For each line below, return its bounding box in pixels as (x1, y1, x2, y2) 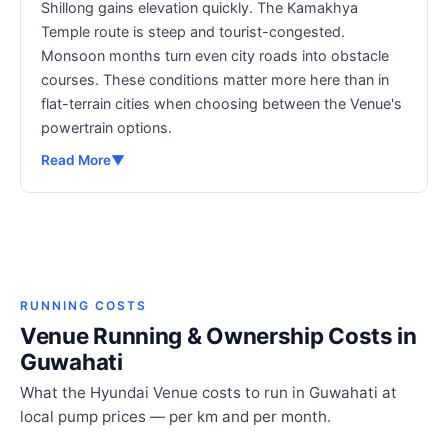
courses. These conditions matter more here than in (41, 70, 389, 88)
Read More (41, 151, 111, 168)
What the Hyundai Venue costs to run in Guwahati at (20, 382, 397, 402)
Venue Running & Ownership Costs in (20, 321, 417, 349)
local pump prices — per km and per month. (20, 406, 331, 426)
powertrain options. (41, 118, 172, 136)
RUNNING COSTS (20, 297, 147, 313)
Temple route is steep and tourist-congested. (41, 22, 345, 40)
